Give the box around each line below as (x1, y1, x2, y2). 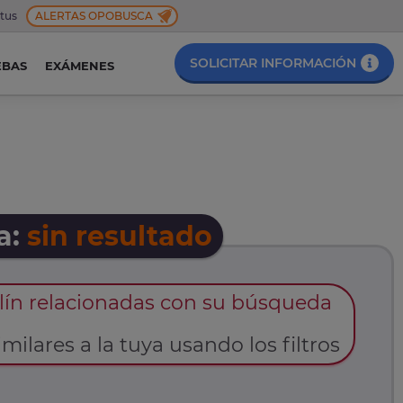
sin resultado (27, 219, 212, 254)
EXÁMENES (44, 58, 114, 74)
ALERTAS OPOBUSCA (35, 8, 153, 22)
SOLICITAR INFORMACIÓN (190, 55, 356, 71)
